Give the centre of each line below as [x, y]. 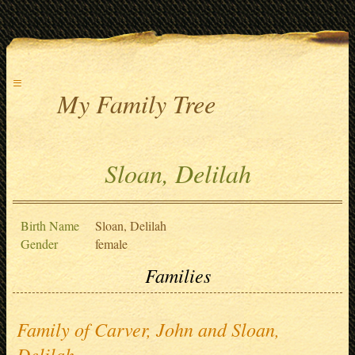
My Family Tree [136, 104]
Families [177, 275]
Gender [39, 244]
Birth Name [50, 226]
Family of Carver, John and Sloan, [148, 328]
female [111, 244]
